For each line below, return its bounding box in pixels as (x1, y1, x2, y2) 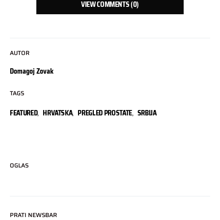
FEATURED (10, 108, 38, 119)
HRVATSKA (43, 108, 73, 119)
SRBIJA (137, 108, 157, 119)
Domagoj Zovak (10, 66, 54, 77)
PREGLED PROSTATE (78, 108, 132, 119)
